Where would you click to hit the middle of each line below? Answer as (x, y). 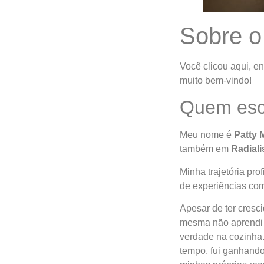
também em (205, 149)
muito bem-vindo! (215, 80)
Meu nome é (207, 135)
